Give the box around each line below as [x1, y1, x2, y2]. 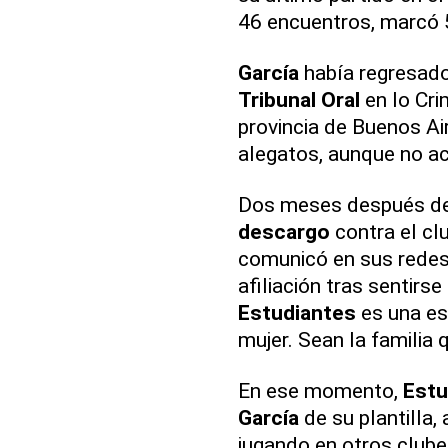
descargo [237, 219, 330, 245]
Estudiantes [237, 300, 356, 326]
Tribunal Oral [237, 87, 360, 113]
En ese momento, [237, 378, 403, 404]
